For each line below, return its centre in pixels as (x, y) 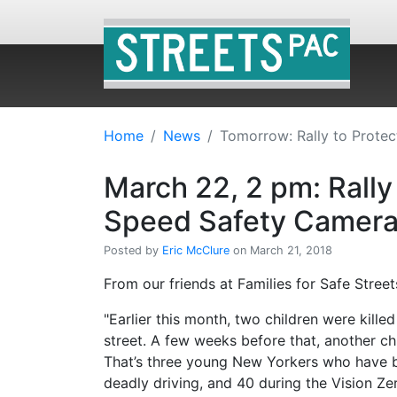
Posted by (133, 251)
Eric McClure (196, 251)
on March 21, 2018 (281, 251)
